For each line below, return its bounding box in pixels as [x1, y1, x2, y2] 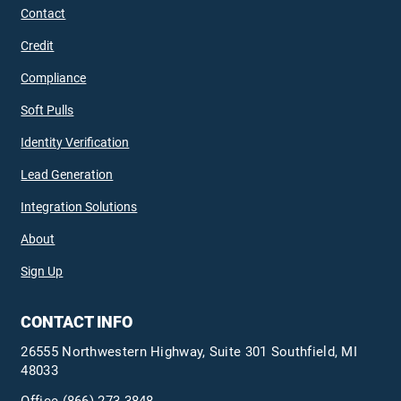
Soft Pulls [21, 103, 74, 118]
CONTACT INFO [21, 312, 133, 332]
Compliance [21, 71, 87, 86]
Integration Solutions [21, 200, 138, 215]
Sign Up [21, 264, 64, 279]
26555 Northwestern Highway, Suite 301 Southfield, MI [21, 343, 358, 360]
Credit [21, 38, 55, 54]
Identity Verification [21, 135, 130, 150]
